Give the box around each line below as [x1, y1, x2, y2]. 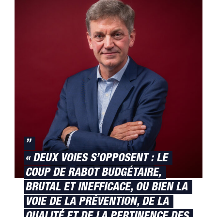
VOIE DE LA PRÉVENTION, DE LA [25, 197, 169, 208]
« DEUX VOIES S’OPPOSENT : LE [25, 154, 168, 165]
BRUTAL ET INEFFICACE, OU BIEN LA [25, 183, 187, 194]
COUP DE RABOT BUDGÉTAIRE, [25, 168, 161, 179]
